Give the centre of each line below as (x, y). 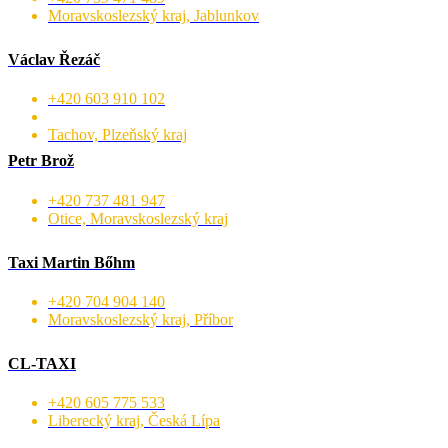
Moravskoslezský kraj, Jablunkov (153, 15)
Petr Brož (41, 161)
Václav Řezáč (54, 59)
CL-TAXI (42, 363)
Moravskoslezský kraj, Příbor (140, 319)
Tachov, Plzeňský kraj (117, 135)
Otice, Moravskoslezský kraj (138, 218)
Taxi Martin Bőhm (71, 262)
